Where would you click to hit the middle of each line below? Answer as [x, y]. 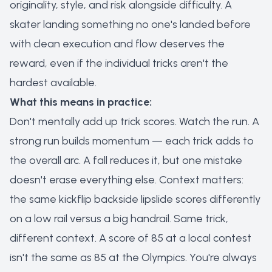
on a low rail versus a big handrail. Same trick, [119, 219]
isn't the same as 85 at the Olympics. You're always [133, 257]
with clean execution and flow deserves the [117, 44]
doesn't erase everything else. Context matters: [127, 180]
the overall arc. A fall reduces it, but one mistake [126, 160]
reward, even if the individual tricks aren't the [119, 63]
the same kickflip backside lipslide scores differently [135, 199]
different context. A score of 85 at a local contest [131, 238]
